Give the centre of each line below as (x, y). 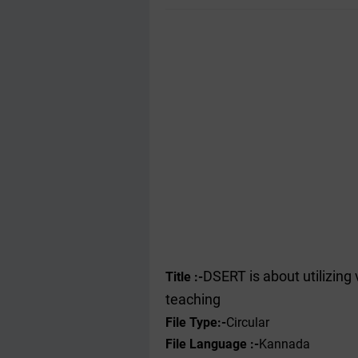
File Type (191, 322)
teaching (193, 300)
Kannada (284, 344)
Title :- (184, 277)
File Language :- (212, 344)
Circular (248, 322)
